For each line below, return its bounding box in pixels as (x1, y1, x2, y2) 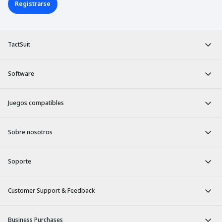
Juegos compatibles (8, 99, 64, 108)
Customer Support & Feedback (8, 186, 95, 195)
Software (8, 69, 34, 78)
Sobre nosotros (8, 128, 53, 137)
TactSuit (8, 40, 30, 49)
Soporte (8, 157, 31, 166)
